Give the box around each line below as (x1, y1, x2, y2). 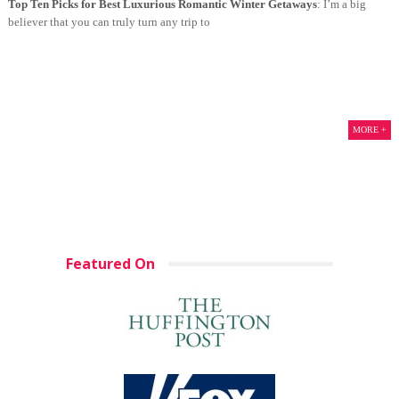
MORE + (353, 125, 387, 135)
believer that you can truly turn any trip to (7, 15, 210, 29)
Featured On (65, 254, 155, 274)
